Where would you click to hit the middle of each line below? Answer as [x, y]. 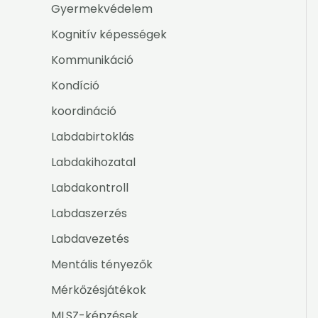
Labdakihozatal [93, 163]
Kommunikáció [92, 60]
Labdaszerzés [89, 214]
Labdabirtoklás [93, 137]
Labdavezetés [90, 239]
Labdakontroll [90, 188]
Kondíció [75, 86]
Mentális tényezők [102, 265]
